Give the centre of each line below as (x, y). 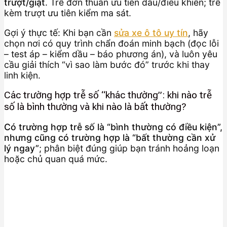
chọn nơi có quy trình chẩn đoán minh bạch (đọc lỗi (111, 43)
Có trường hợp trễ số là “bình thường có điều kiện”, (113, 127)
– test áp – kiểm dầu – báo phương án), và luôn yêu (111, 54)
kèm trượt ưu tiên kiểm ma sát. (68, 13)
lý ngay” (22, 148)
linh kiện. (22, 75)
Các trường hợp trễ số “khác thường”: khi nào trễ (108, 95)
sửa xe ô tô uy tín (151, 32)
